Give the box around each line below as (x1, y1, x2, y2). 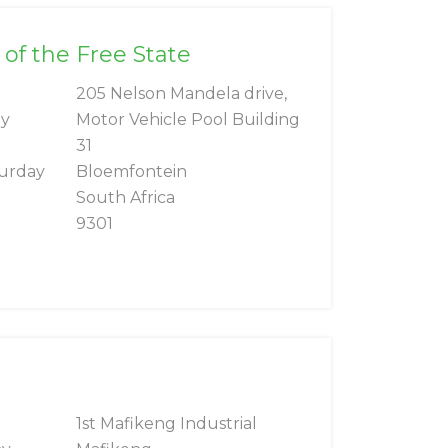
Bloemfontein (76, 162, 187, 182)
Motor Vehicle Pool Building (76, 110, 300, 130)
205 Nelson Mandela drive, (76, 84, 287, 104)
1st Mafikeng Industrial (76, 414, 257, 434)
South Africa (76, 188, 175, 208)
